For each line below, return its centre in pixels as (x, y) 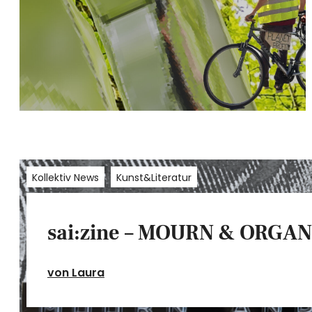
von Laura (76, 272)
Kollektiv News (65, 177)
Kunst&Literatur (154, 177)
